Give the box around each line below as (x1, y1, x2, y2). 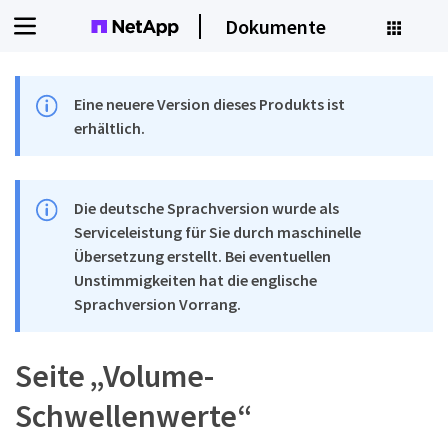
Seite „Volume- (15, 356, 215, 396)
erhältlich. (74, 118, 146, 138)
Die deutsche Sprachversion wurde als (74, 198, 340, 218)
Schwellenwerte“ (15, 396, 252, 436)
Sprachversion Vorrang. (74, 294, 242, 314)
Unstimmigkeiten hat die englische (74, 270, 318, 290)
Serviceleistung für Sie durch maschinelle (74, 222, 362, 242)
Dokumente (225, 13, 326, 39)
